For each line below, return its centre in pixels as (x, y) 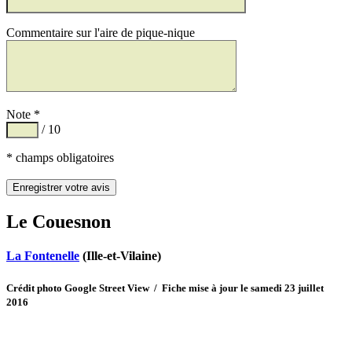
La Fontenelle (43, 256)
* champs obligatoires (60, 158)
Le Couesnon (59, 222)
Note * (23, 115)
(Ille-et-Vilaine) (120, 256)
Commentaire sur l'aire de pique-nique (101, 33)
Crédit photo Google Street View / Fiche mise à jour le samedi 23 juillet (165, 288)
